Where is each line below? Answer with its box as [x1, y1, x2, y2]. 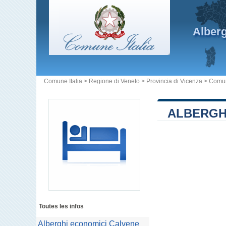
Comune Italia [44, 78, 82, 85]
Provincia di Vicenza [146, 78, 202, 85]
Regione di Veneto [89, 78, 140, 85]
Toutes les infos [39, 203, 84, 210]
